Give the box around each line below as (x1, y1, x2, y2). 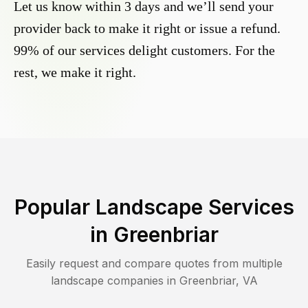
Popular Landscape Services (14, 195, 294, 220)
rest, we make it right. (14, 65, 136, 80)
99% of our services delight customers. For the (14, 43, 275, 58)
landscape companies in (50, 274, 179, 288)
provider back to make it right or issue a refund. (14, 21, 280, 36)
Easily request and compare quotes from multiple (25, 256, 283, 271)
